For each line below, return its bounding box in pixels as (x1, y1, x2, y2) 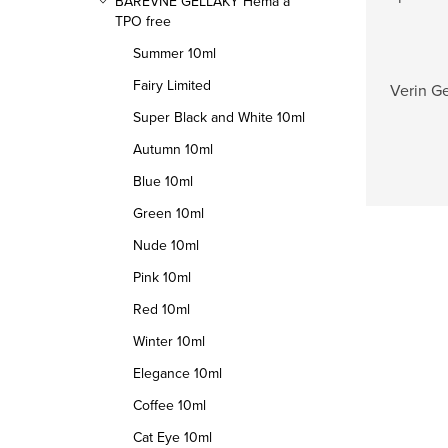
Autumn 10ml (133, 139, 213, 159)
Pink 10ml (133, 267, 191, 287)
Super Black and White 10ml (133, 107, 305, 127)
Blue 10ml (133, 171, 193, 191)
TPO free (115, 11, 171, 31)
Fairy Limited (133, 75, 211, 95)
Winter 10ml (133, 331, 205, 351)
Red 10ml (133, 299, 190, 319)
